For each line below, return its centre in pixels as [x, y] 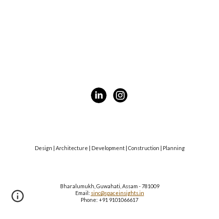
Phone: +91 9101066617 [109, 200]
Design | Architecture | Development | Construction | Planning [109, 148]
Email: [83, 193]
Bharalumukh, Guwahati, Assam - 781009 [109, 186]
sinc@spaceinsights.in [117, 193]
